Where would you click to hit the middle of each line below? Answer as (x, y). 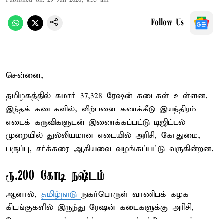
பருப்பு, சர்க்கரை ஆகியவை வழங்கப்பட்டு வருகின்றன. (109, 149)
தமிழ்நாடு (61, 194)
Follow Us (167, 23)
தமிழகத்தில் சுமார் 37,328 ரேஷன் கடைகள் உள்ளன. (107, 96)
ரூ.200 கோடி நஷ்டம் (55, 176)
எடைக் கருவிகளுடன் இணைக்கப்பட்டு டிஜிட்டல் (96, 122)
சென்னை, (24, 75)
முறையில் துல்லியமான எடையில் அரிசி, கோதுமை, (103, 135)
